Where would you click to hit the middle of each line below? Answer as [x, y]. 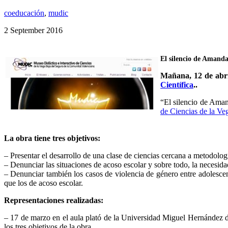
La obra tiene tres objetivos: [52, 138]
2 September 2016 [33, 30]
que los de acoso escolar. [44, 183]
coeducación [24, 13]
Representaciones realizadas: [54, 200]
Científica [177, 84]
